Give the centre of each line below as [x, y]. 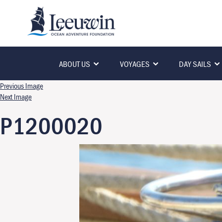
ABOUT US [75, 64]
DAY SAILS [195, 64]
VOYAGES [135, 64]
